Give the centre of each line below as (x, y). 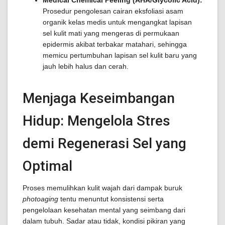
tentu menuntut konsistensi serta (111, 199)
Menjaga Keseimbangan (99, 98)
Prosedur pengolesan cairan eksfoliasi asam (113, 11)
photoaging (40, 199)
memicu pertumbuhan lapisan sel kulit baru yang (120, 55)
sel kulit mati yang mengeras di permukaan (111, 33)
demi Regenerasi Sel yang (104, 143)
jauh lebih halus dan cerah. (86, 66)
